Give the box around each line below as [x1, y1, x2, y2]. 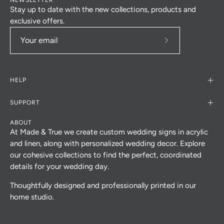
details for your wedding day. [10, 161, 109, 171]
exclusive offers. [10, 16, 64, 25]
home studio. [10, 192, 54, 201]
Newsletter [165, 80, 203, 90]
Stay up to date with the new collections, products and [10, 4, 196, 14]
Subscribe [165, 41, 199, 51]
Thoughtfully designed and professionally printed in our [10, 180, 196, 190]
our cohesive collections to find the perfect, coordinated [10, 150, 201, 159]
